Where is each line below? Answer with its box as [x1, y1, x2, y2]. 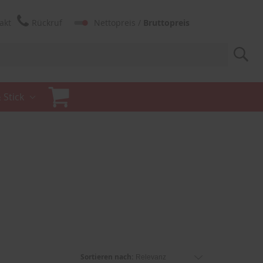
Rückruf [31, 17, 62, 28]
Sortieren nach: [80, 252, 133, 262]
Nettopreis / [94, 17, 144, 28]
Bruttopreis [143, 17, 190, 28]
